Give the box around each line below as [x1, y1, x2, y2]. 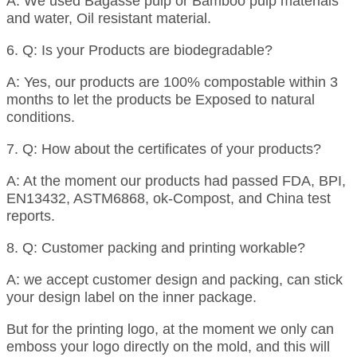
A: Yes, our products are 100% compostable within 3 [6, 73, 338, 90]
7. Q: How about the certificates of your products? [6, 140, 321, 157]
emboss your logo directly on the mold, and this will [6, 338, 330, 355]
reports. [6, 207, 55, 224]
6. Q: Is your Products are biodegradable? [6, 41, 273, 58]
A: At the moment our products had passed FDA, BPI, [6, 172, 346, 189]
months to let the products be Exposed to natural [6, 91, 315, 108]
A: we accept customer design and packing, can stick [6, 271, 343, 288]
